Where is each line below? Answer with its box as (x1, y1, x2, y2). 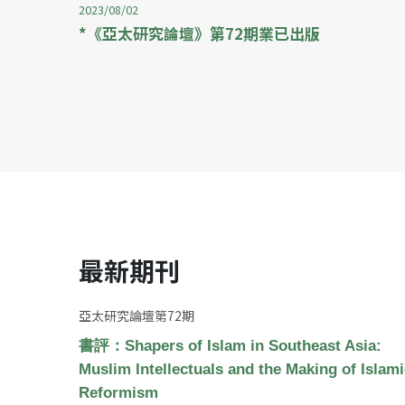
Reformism (79, 383, 158, 401)
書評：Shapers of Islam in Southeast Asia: (79, 336, 381, 354)
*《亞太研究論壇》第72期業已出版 (79, 22, 320, 44)
